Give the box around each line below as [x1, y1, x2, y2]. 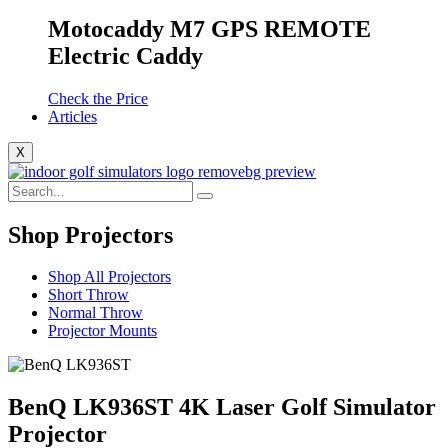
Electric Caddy [48, 42, 203, 69]
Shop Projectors [8, 221, 173, 248]
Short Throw [48, 286, 129, 304]
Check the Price [48, 89, 148, 107]
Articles [48, 107, 97, 125]
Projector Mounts [48, 322, 157, 340]
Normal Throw [48, 304, 143, 322]
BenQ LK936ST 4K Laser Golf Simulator [8, 394, 436, 421]
